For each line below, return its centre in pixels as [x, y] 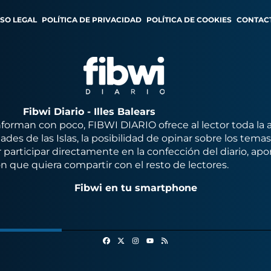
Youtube [160, 249]
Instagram [157, 239]
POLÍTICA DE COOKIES [189, 19]
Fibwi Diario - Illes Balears [89, 111]
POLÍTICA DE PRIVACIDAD [92, 19]
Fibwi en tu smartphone [135, 188]
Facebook [128, 239]
